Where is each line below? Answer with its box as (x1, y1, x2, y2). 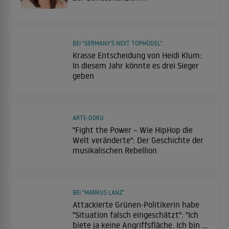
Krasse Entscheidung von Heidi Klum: (73, 50, 202, 61)
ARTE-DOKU (73, 114, 104, 122)
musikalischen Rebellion (73, 145, 157, 156)
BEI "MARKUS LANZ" (73, 189, 124, 197)
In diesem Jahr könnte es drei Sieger (73, 60, 199, 71)
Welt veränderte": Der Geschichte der (73, 135, 203, 146)
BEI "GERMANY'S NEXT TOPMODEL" (73, 39, 163, 48)
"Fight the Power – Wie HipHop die (73, 125, 193, 135)
